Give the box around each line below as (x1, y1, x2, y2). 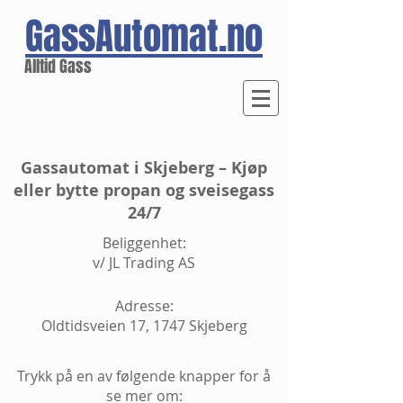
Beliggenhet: (102, 233, 186, 253)
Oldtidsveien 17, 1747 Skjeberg (40, 316, 247, 336)
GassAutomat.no (25, 9, 263, 63)
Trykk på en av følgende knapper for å (17, 366, 271, 386)
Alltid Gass (24, 55, 92, 78)
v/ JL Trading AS (93, 253, 195, 273)
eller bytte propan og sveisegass (13, 179, 274, 201)
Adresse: (114, 296, 174, 316)
